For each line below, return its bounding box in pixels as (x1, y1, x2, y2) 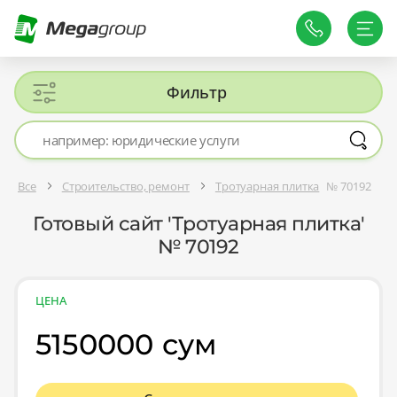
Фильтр (167, 82, 227, 103)
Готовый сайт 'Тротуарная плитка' (32, 212, 365, 237)
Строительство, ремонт (61, 177, 190, 194)
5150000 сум (35, 327, 218, 362)
